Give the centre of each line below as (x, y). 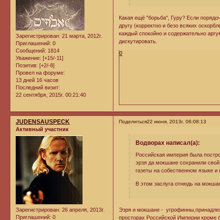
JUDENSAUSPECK (43, 122)
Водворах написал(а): (167, 143)
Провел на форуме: (40, 73)
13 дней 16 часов (37, 80)
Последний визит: (38, 88)
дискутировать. (138, 41)
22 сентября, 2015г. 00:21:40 (51, 95)
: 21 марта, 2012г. (81, 36)
